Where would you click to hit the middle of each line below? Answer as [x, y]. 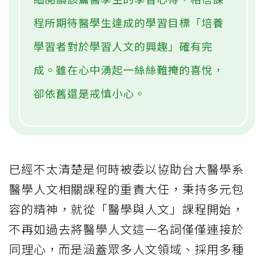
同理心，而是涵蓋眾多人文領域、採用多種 [126, 249]
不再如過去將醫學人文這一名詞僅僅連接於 [126, 229]
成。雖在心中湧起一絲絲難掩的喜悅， [129, 70]
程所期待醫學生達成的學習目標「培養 [129, 23]
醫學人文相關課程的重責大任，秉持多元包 [126, 189]
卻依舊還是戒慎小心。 [90, 93]
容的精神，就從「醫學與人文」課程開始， [126, 209]
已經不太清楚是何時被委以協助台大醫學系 [126, 169]
